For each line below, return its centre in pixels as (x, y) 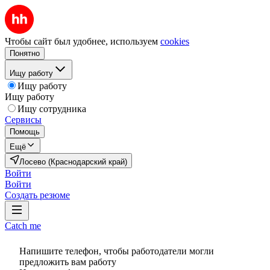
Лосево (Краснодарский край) (73, 162)
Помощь (25, 132)
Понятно (25, 53)
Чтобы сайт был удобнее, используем (81, 41)
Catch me (23, 226)
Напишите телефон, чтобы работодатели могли (117, 251)
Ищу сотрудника (52, 109)
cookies (175, 41)
